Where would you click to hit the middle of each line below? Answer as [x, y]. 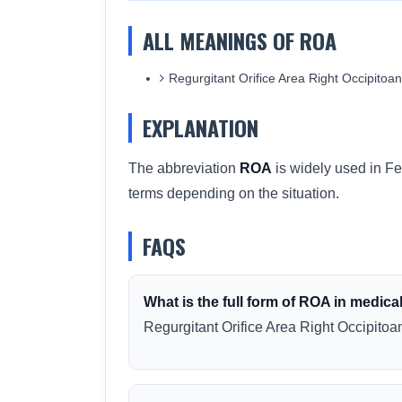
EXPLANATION [201, 127]
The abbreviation [184, 168]
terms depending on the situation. [234, 193]
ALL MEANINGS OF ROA [240, 40]
